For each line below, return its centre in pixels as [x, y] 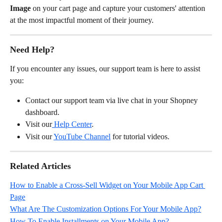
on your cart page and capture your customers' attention [119, 8]
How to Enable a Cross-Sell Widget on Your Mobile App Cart [108, 185]
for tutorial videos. [140, 136]
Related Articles [40, 166]
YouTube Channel [82, 136]
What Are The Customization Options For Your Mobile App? [106, 209]
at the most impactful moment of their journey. [82, 20]
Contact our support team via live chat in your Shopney [112, 101]
